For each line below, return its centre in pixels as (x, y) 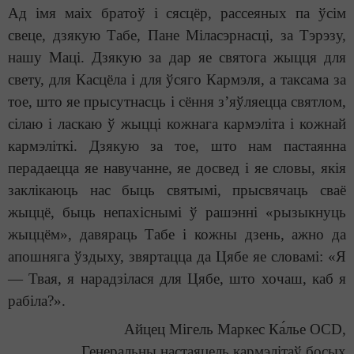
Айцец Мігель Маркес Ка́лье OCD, (235, 330)
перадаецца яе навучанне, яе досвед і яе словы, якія (177, 168)
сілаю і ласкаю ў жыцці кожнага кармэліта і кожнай (177, 124)
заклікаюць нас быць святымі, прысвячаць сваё (177, 190)
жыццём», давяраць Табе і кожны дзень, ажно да (177, 235)
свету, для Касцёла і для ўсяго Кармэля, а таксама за (177, 80)
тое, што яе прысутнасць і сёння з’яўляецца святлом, (177, 102)
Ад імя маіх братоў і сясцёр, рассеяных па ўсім (177, 13)
